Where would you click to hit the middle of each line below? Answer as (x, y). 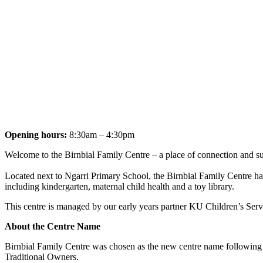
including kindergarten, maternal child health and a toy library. (119, 186)
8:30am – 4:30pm (102, 134)
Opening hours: (37, 134)
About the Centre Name (53, 226)
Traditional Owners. (42, 257)
